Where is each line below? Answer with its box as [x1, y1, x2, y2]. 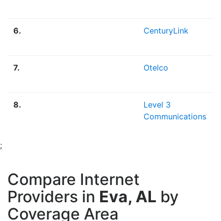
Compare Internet [7, 170, 140, 189]
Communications [144, 111, 206, 122]
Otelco [144, 63, 168, 73]
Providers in [7, 187, 99, 207]
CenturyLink [144, 26, 188, 36]
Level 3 [144, 100, 171, 110]
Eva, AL [99, 187, 156, 207]
